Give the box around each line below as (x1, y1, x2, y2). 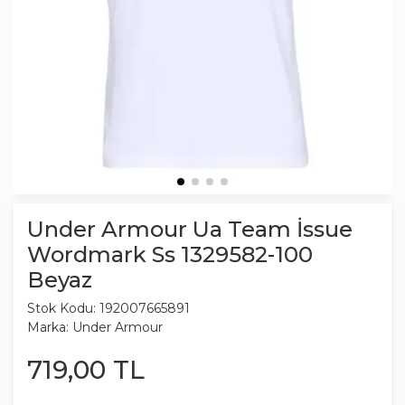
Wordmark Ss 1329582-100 (27, 241, 313, 268)
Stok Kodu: (27, 300, 96, 317)
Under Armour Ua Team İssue (27, 216, 353, 243)
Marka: (27, 319, 69, 336)
